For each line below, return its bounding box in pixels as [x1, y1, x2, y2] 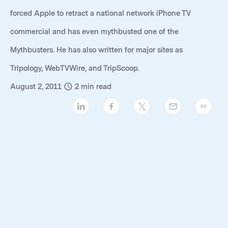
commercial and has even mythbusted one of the [10, 27, 179, 36]
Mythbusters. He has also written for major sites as [10, 46, 183, 54]
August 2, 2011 [10, 82, 64, 91]
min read [81, 82, 111, 91]
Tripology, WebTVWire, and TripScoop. [10, 64, 139, 73]
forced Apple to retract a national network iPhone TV [10, 9, 191, 18]
